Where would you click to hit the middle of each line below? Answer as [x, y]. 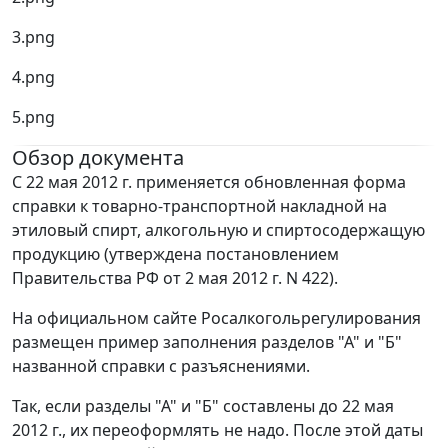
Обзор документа [98, 158]
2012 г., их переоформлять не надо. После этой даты [217, 430]
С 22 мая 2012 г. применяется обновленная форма [209, 182]
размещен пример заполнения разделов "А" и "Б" [207, 342]
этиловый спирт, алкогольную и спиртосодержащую [218, 230]
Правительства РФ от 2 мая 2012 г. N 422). [175, 278]
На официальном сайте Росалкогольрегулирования [216, 318]
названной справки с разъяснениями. [161, 366]
